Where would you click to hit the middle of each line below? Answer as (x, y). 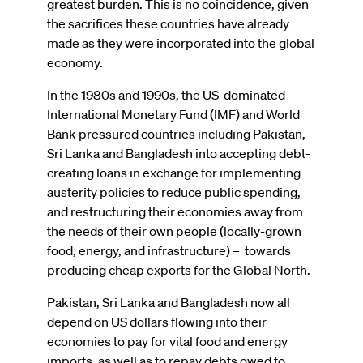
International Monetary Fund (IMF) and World (173, 114)
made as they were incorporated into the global (181, 43)
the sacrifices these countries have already (168, 23)
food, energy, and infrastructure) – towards (169, 250)
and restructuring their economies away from (175, 211)
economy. (76, 62)
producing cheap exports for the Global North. (179, 269)
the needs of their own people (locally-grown (174, 231)
